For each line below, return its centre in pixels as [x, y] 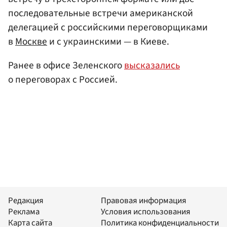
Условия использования [146, 212]
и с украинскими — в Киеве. [108, 41]
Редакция [26, 201]
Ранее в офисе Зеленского [66, 66]
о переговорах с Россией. [63, 80]
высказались [152, 66]
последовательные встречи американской [101, 13]
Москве [31, 41]
